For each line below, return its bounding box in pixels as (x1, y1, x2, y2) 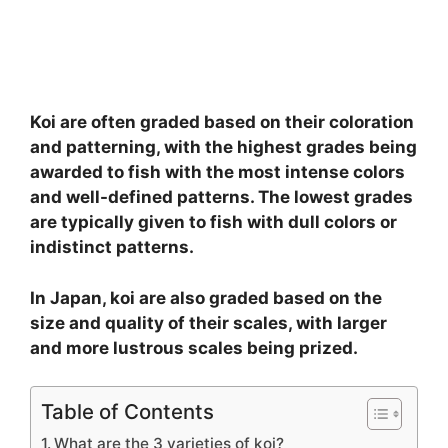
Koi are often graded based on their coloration (30, 112, 414, 133)
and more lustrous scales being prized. (30, 337, 358, 358)
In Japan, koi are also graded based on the (30, 287, 382, 308)
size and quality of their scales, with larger (30, 312, 387, 333)
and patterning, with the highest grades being (30, 137, 417, 158)
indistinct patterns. (30, 237, 194, 258)
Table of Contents (41, 399, 214, 425)
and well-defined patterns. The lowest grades (30, 187, 413, 208)
